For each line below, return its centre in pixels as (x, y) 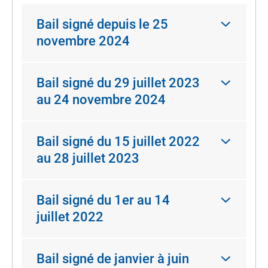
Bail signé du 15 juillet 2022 (118, 141)
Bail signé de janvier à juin (113, 259)
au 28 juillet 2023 (88, 158)
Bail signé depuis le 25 (102, 24)
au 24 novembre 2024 (101, 100)
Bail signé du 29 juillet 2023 (118, 83)
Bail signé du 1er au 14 (103, 200)
